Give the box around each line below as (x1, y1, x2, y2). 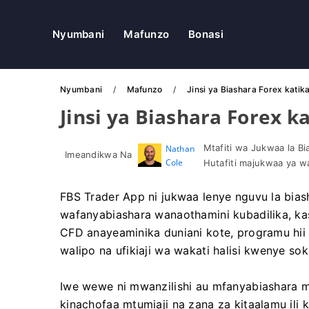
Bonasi (188, 28, 223, 41)
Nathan (165, 143, 195, 154)
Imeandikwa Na (65, 149, 132, 160)
